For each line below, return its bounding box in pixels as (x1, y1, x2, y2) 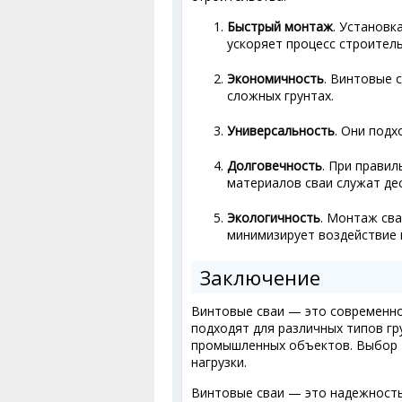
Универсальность (227, 121, 335, 139)
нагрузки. (191, 353, 247, 371)
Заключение (200, 263, 320, 291)
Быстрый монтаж (227, 17, 333, 35)
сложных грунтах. (227, 86, 334, 104)
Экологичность (227, 208, 320, 226)
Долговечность (227, 156, 322, 174)
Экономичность (227, 69, 324, 87)
